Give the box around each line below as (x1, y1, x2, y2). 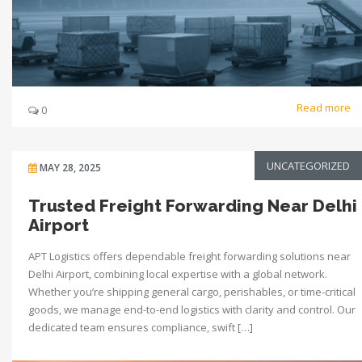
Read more (297, 99, 353, 115)
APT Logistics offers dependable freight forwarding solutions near (28, 248, 351, 263)
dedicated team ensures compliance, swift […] (28, 319, 253, 335)
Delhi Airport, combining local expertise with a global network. (28, 266, 327, 281)
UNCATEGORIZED (267, 158, 350, 173)
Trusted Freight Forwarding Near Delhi (28, 195, 357, 216)
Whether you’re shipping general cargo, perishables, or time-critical (28, 284, 356, 299)
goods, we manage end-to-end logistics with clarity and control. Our (28, 301, 356, 317)
